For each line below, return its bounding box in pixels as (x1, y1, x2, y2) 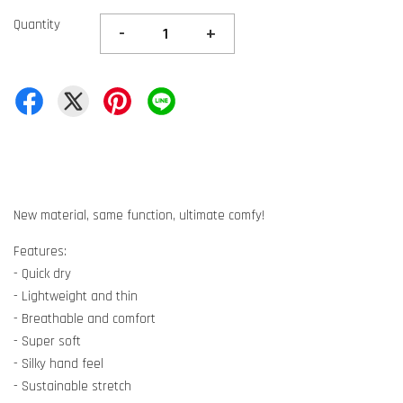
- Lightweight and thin (13, 288, 138, 306)
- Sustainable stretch (13, 378, 131, 396)
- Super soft (13, 333, 81, 351)
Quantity (13, 16, 60, 34)
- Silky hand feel (13, 355, 103, 373)
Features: (13, 243, 67, 261)
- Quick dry (13, 265, 71, 283)
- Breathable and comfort (13, 310, 156, 328)
